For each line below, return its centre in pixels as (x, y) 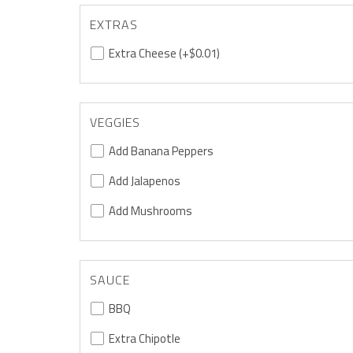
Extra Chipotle (144, 338)
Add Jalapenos (144, 180)
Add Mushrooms (150, 210)
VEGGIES (115, 122)
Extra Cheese (142, 53)
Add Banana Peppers (161, 150)
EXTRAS (113, 24)
